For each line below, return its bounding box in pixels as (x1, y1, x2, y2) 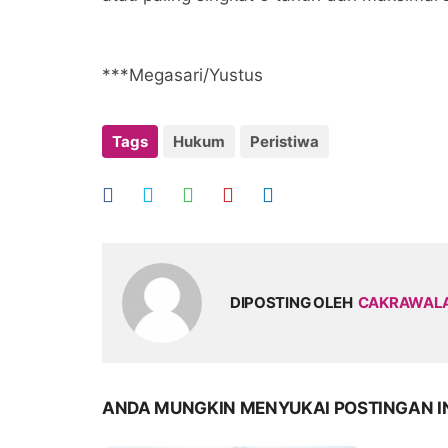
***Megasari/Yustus (102, 65, 263, 85)
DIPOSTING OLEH (229, 293, 353, 312)
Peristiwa (250, 132, 319, 151)
